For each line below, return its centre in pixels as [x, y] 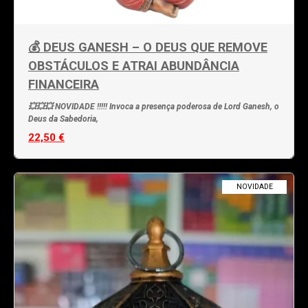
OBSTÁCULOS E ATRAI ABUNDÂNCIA [134, 65]
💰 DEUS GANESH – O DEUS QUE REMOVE [148, 47]
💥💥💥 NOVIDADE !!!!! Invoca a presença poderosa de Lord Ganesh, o [154, 106]
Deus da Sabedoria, [63, 119]
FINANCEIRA [64, 84]
